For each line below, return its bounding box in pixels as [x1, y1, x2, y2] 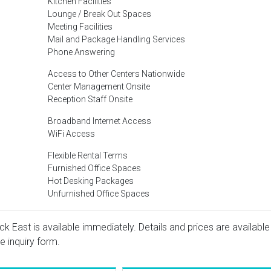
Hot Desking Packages [48, 176, 134, 186]
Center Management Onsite [48, 82, 150, 91]
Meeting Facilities [48, 22, 113, 31]
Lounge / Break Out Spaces [48, 9, 151, 19]
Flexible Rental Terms [48, 151, 128, 160]
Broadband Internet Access [48, 116, 151, 126]
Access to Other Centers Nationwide [48, 69, 184, 79]
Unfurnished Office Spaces [48, 189, 149, 198]
